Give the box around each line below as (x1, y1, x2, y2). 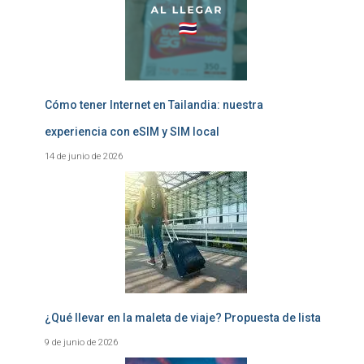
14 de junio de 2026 (45, 150, 123, 162)
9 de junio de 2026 (45, 336, 118, 348)
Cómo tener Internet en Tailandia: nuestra (45, 98, 263, 111)
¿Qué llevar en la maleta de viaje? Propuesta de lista (45, 311, 321, 324)
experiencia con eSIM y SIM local (45, 125, 219, 138)
